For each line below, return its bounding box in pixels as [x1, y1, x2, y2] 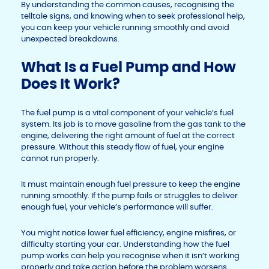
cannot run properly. [21, 153, 99, 164]
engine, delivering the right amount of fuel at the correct [21, 130, 235, 141]
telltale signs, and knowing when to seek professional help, [21, 11, 245, 22]
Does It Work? [21, 74, 120, 94]
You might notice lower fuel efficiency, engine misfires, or [21, 228, 236, 238]
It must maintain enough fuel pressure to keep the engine [21, 179, 240, 190]
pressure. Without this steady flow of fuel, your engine [21, 142, 224, 153]
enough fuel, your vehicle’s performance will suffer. [21, 202, 215, 213]
